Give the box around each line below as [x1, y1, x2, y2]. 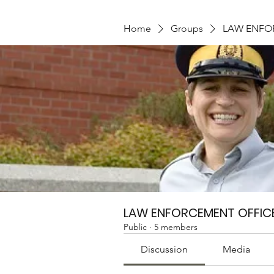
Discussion [141, 243, 188, 255]
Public [124, 221, 147, 232]
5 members [154, 221, 198, 232]
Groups [171, 23, 203, 34]
